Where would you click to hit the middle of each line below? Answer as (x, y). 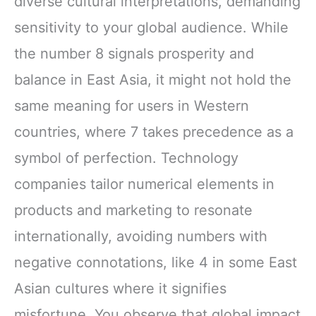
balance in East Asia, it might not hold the (153, 79)
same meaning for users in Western (132, 105)
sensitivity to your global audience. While (151, 27)
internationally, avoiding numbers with (141, 236)
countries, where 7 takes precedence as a (154, 132)
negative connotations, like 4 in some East (156, 262)
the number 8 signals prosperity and (134, 53)
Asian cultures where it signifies (120, 288)
